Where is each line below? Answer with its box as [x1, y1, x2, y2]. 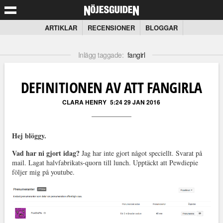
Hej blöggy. [11, 130, 46, 141]
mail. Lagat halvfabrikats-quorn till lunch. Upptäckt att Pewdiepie [11, 158, 198, 167]
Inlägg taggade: [78, 50, 125, 60]
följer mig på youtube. [11, 167, 75, 177]
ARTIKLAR [45, 23, 77, 32]
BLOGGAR [145, 23, 178, 32]
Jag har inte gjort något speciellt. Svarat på [79, 148, 202, 158]
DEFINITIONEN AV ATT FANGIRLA [20, 77, 202, 98]
